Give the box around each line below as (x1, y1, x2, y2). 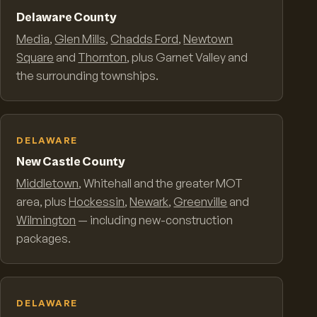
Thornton (78, 50, 127, 65)
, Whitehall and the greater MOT (79, 176, 243, 191)
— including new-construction (76, 213, 234, 228)
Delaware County (16, 10, 117, 25)
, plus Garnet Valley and (127, 50, 248, 65)
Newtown (183, 32, 234, 47)
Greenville (173, 195, 228, 209)
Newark (129, 195, 169, 209)
